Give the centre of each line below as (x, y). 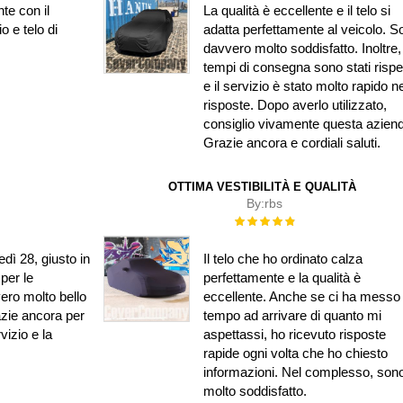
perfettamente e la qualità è (282, 277)
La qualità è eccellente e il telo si (297, 10)
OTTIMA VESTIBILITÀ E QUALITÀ (263, 187)
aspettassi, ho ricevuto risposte (295, 334)
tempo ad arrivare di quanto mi (293, 315)
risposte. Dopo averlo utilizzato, (296, 105)
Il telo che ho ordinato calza (283, 258)
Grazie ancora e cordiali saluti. (292, 143)
